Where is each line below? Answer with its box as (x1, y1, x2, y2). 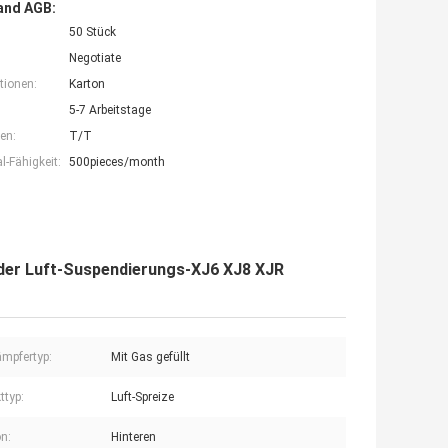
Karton (69, 77, 105, 92)
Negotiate (69, 51, 121, 66)
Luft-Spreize (111, 390, 174, 405)
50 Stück (69, 25, 116, 40)
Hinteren (111, 430, 156, 445)
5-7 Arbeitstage (69, 103, 151, 118)
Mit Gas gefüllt (111, 350, 190, 365)
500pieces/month (69, 155, 165, 170)
